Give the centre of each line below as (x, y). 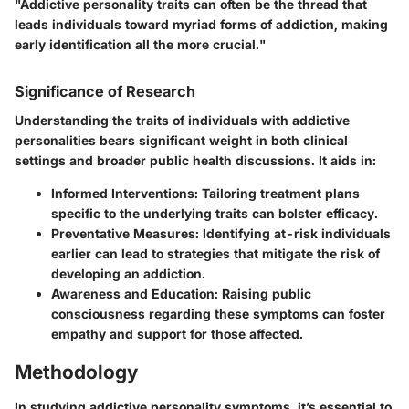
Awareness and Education (133, 294)
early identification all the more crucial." (140, 45)
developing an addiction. (128, 274)
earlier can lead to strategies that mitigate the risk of (215, 254)
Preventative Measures (123, 234)
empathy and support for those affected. (177, 334)
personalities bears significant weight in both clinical (181, 141)
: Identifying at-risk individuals (293, 234)
